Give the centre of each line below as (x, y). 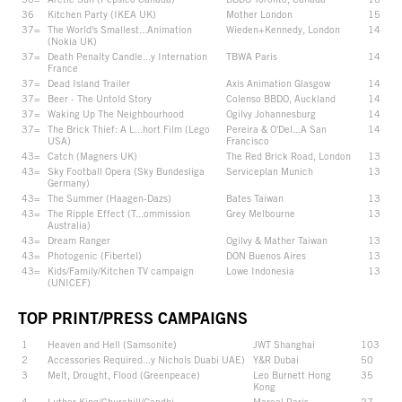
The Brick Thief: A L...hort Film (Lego (129, 128)
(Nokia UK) (72, 40)
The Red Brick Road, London (288, 155)
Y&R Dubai (276, 359)
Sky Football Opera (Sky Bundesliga (126, 170)
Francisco (248, 140)
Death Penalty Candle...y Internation (127, 56)
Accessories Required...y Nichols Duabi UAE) (146, 359)
